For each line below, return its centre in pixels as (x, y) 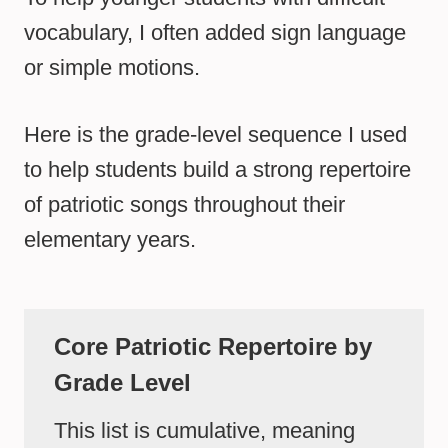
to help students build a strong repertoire (217, 170)
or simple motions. (112, 68)
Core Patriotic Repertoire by (213, 347)
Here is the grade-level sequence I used (215, 135)
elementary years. (110, 240)
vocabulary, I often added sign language (215, 33)
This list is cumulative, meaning (204, 431)
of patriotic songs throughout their (184, 205)
